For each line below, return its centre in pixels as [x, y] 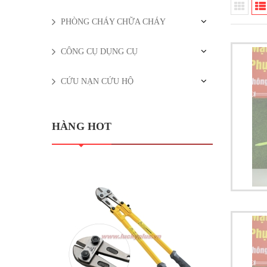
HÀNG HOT [82, 126]
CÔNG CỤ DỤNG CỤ [99, 51]
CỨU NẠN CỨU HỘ [97, 81]
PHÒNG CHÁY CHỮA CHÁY [113, 21]
